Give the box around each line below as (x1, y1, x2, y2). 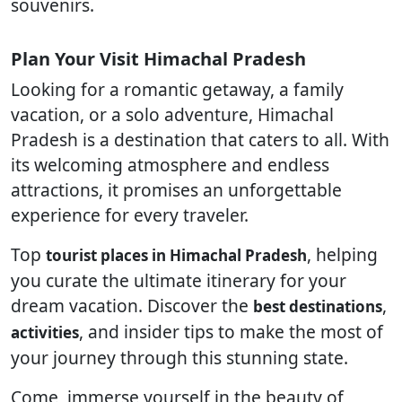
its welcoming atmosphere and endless (11, 153, 329, 177)
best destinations (253, 296, 382, 317)
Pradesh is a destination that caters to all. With (11, 127, 389, 152)
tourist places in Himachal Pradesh (46, 245, 307, 266)
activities (11, 322, 79, 343)
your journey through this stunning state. (11, 345, 348, 370)
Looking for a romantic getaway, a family (11, 77, 344, 101)
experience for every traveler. (11, 203, 249, 227)
